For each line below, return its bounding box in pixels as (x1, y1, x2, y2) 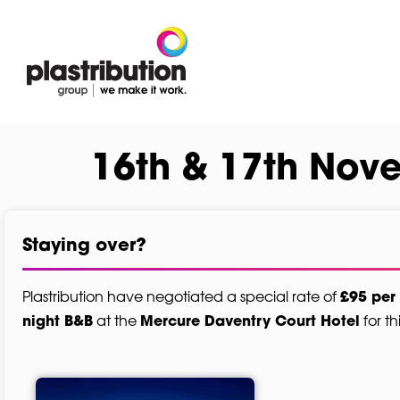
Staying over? (22, 237, 146, 256)
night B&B (22, 315, 93, 330)
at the (93, 309, 140, 331)
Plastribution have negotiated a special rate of (22, 285, 340, 307)
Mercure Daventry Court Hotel (140, 315, 360, 330)
